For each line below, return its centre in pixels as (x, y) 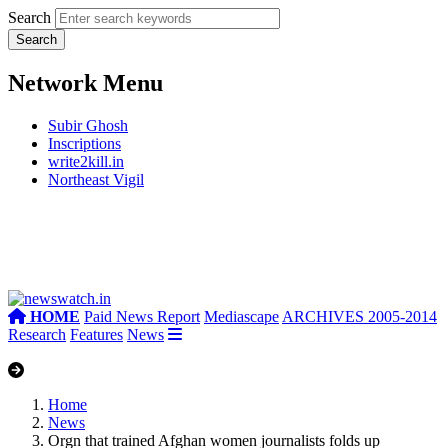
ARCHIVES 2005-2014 (359, 316)
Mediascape (241, 316)
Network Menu (85, 82)
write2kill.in (86, 161)
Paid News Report (142, 316)
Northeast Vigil (96, 179)
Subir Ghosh (88, 125)
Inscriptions (84, 143)
